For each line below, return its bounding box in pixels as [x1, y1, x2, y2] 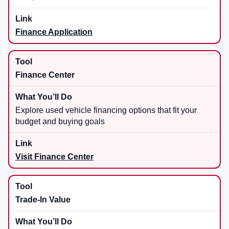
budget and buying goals [15, 117, 105, 126]
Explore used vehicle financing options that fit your [15, 106, 197, 115]
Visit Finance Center [15, 152, 94, 162]
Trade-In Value [15, 195, 71, 204]
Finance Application [15, 28, 93, 37]
